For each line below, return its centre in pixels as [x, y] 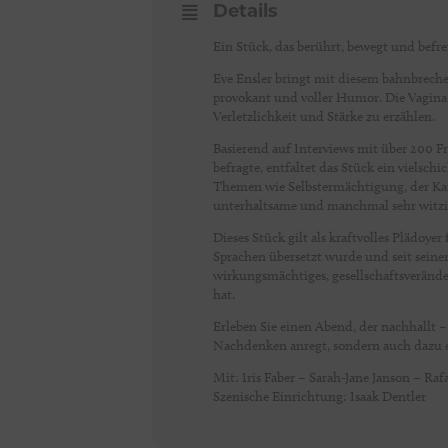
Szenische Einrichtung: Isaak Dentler [319, 397]
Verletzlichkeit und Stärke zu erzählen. [324, 117]
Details [245, 13]
